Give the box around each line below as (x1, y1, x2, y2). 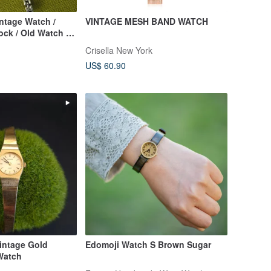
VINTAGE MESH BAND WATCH (85, 15, 208, 28)
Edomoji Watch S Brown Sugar (85, 238, 211, 251)
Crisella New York (85, 44, 152, 56)
